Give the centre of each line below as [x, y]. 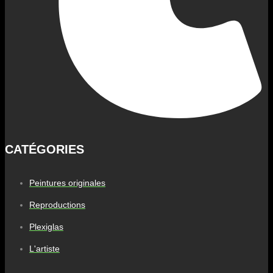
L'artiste [44, 249]
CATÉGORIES [44, 149]
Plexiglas [46, 227]
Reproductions [57, 205]
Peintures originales [67, 183]
